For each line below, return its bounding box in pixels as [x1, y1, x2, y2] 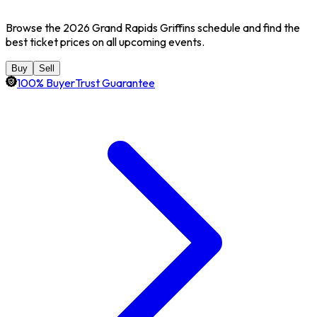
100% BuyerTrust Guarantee [17, 75, 155, 90]
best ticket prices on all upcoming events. [6, 34, 204, 49]
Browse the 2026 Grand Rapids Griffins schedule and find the [6, 20, 300, 35]
